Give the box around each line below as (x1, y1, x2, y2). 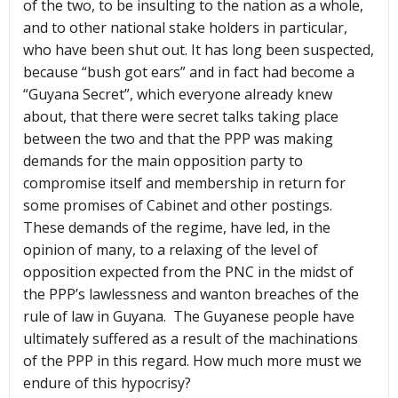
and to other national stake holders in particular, (23, 18, 347, 38)
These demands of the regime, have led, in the (23, 218, 330, 238)
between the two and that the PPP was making (23, 129, 333, 149)
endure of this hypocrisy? (23, 373, 191, 394)
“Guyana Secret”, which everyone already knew (23, 84, 332, 105)
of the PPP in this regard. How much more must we (23, 351, 362, 371)
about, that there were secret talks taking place (23, 107, 338, 127)
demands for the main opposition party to (23, 151, 303, 171)
